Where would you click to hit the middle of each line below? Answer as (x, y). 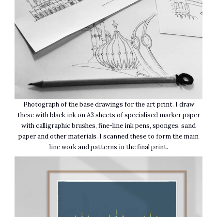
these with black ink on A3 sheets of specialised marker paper (108, 115)
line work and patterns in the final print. (108, 147)
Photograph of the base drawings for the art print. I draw (108, 104)
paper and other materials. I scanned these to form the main (108, 136)
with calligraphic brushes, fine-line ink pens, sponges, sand (108, 125)
